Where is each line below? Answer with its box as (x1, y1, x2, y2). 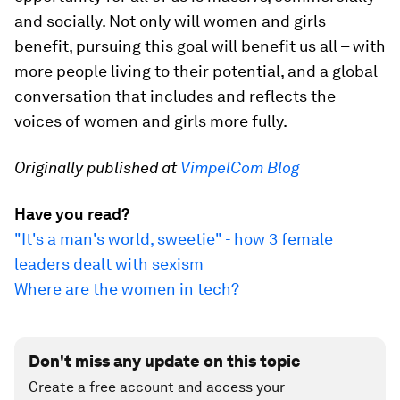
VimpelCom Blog (180, 158, 299, 177)
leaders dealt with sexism (14, 254, 204, 273)
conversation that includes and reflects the (14, 87, 336, 105)
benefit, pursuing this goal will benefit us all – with (14, 37, 386, 55)
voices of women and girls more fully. (14, 112, 287, 130)
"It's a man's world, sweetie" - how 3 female (14, 229, 333, 248)
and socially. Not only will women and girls (14, 12, 326, 30)
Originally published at (14, 158, 180, 177)
